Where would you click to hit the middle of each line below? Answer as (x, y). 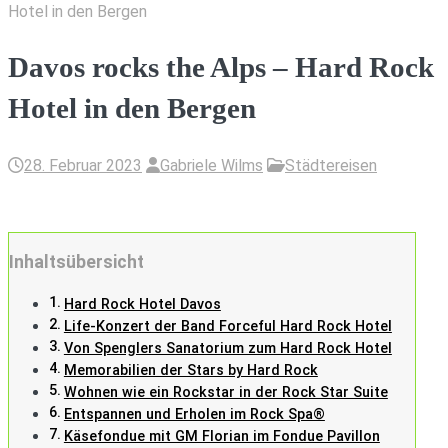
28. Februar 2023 (83, 165)
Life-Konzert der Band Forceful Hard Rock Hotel (227, 326)
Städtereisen (331, 165)
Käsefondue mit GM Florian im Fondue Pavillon (221, 436)
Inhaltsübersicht (76, 262)
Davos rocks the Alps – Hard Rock (221, 67)
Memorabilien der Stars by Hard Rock (190, 370)
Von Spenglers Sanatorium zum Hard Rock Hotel (227, 348)
